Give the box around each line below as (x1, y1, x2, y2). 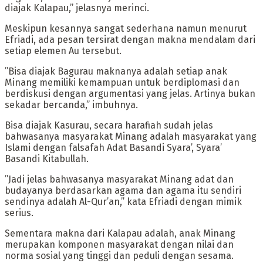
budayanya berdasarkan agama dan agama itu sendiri (5, 184, 241, 196)
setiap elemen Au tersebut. (5, 45, 122, 56)
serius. (5, 207, 33, 218)
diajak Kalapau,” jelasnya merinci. (5, 2, 149, 14)
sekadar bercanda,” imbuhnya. (5, 99, 138, 110)
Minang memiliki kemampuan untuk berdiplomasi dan (5, 76, 240, 88)
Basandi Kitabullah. (5, 153, 89, 164)
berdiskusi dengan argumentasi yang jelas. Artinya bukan (5, 87, 255, 99)
